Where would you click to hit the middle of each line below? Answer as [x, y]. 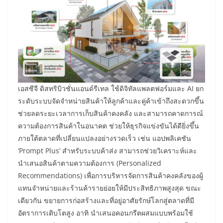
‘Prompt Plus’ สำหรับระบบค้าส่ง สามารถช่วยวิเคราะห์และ [108, 151]
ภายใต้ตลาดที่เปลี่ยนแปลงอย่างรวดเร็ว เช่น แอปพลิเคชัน [105, 138]
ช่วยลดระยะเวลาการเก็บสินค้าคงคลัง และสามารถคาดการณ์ [111, 113]
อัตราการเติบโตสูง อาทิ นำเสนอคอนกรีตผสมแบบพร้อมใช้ [106, 213]
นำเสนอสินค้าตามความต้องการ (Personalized [90, 163]
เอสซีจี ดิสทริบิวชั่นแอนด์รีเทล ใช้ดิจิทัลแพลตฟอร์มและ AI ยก [111, 89]
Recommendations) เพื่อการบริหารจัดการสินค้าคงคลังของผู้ [111, 176]
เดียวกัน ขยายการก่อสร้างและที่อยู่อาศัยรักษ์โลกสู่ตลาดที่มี [106, 201]
